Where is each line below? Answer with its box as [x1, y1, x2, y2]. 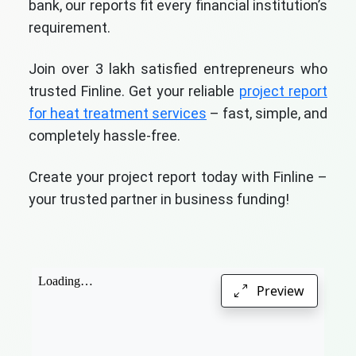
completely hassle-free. [29, 126, 180, 144]
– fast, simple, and [207, 104, 327, 122]
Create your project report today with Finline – [29, 168, 327, 185]
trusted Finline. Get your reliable [29, 82, 239, 99]
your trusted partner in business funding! [29, 190, 289, 207]
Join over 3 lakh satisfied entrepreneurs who [29, 60, 327, 77]
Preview [253, 281, 304, 300]
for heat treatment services [29, 104, 207, 122]
